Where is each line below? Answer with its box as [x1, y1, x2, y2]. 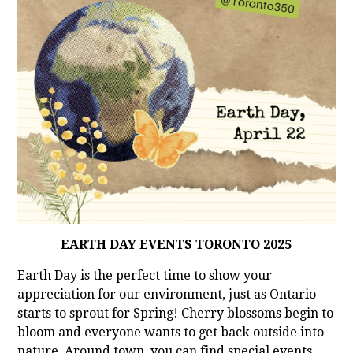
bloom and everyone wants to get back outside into [17, 325, 325, 340]
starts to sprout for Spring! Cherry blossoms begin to [17, 306, 334, 321]
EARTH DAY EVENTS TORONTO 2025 [61, 237, 292, 253]
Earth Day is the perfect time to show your [17, 268, 273, 284]
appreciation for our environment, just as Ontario [17, 287, 317, 303]
